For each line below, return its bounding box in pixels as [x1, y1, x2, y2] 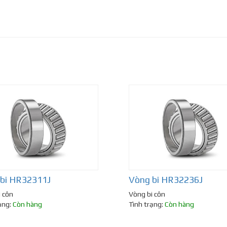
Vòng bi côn [129, 190, 165, 199]
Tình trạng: [129, 200, 165, 209]
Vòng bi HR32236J [129, 174, 203, 185]
